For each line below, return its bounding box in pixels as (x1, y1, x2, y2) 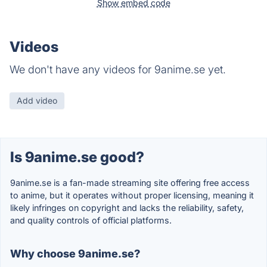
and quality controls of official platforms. (10, 215, 172, 226)
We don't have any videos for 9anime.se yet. (10, 63, 226, 76)
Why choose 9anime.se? (10, 247, 140, 260)
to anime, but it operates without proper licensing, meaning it (10, 190, 254, 201)
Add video (17, 95, 57, 106)
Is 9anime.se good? (10, 148, 144, 166)
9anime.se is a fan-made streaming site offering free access (10, 178, 250, 188)
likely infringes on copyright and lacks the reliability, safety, (10, 203, 244, 213)
